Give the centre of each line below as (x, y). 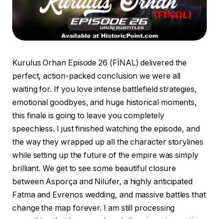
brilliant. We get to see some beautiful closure (94, 169)
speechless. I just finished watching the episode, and (106, 129)
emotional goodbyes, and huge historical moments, (105, 103)
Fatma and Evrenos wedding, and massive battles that (109, 195)
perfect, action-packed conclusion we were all (97, 76)
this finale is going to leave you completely (88, 116)
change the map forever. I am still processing (94, 208)
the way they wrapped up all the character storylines (108, 142)
